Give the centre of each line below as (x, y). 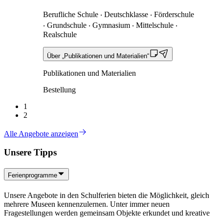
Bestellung (59, 89)
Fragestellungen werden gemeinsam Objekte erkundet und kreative (107, 213)
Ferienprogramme (33, 175)
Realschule (60, 34)
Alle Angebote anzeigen (41, 133)
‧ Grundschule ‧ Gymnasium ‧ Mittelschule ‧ (110, 25)
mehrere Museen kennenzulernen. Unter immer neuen (87, 204)
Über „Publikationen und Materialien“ (98, 56)
